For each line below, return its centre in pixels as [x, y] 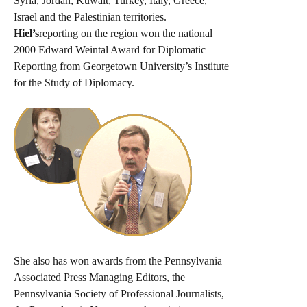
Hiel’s [26, 33]
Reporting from [48, 66]
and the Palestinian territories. [102, 16]
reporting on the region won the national [126, 33]
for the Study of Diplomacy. [74, 82]
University [162, 66]
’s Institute [207, 66]
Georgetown [110, 66]
